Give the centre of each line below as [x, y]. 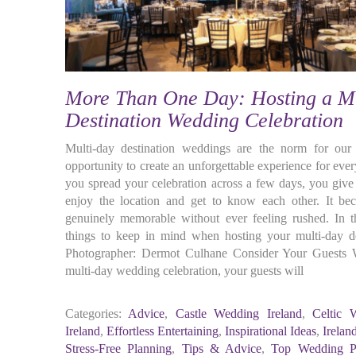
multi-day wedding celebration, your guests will [184, 271]
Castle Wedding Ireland [238, 313]
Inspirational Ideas [271, 331]
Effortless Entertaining [163, 331]
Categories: [93, 313]
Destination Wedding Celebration [204, 120]
